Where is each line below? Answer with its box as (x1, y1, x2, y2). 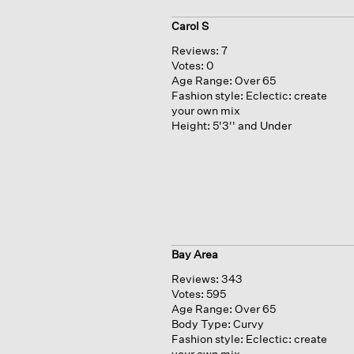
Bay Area (171, 247, 218, 262)
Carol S (171, 18, 209, 32)
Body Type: (171, 317, 231, 331)
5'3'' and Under (212, 118, 292, 132)
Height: (171, 118, 210, 132)
